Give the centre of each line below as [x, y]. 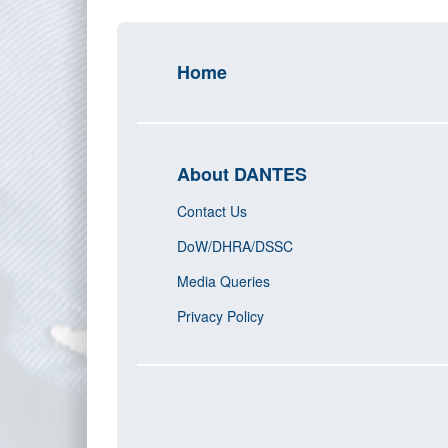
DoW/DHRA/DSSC [235, 246]
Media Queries [223, 281]
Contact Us [212, 211]
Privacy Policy [220, 316]
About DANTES [242, 174]
